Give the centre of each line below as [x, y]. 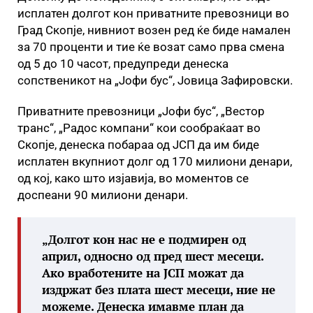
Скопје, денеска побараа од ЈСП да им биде [138, 145]
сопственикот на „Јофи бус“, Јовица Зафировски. [155, 80]
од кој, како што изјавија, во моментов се [133, 178]
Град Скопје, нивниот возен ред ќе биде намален [154, 30]
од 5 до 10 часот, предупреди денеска [123, 64]
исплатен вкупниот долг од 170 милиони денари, [155, 161]
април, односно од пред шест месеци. [153, 256]
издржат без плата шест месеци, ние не [159, 290]
